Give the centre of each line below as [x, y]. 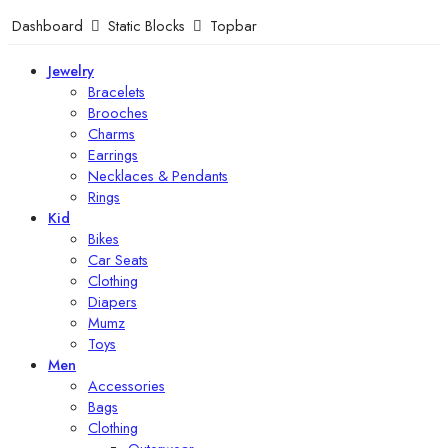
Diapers [112, 301]
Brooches [118, 112]
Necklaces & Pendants [158, 175]
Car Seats [118, 259]
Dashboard [49, 25]
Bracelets [116, 91]
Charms [111, 133]
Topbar [229, 25]
